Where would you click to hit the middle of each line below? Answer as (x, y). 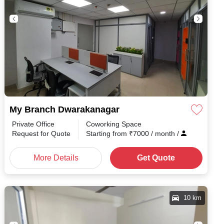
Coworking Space (114, 124)
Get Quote (156, 158)
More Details (56, 158)
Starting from (107, 133)
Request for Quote (41, 133)
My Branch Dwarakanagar (64, 109)
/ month (164, 133)
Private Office (33, 124)
